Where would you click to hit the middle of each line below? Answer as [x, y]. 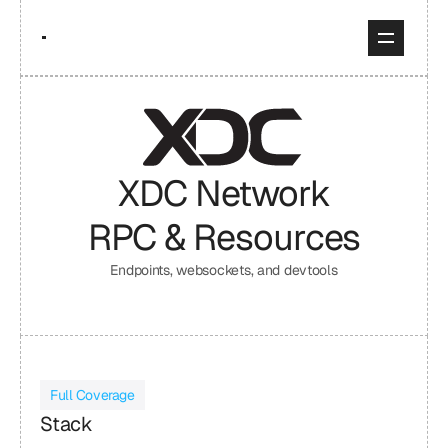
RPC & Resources [224, 237]
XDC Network [224, 193]
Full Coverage [92, 395]
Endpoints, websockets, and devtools [224, 270]
